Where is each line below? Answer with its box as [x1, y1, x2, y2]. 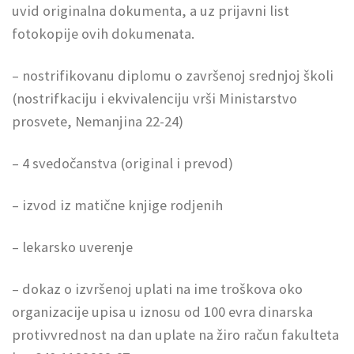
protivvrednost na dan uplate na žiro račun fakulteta [12, 325, 339, 344]
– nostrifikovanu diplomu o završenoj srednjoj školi [12, 66, 333, 85]
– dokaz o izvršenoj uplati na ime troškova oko [12, 279, 303, 298]
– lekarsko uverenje [12, 237, 133, 256]
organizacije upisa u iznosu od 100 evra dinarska [12, 302, 313, 321]
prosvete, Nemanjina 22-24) [12, 112, 183, 131]
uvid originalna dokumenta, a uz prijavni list [12, 2, 289, 21]
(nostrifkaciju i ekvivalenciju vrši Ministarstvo [12, 89, 297, 108]
